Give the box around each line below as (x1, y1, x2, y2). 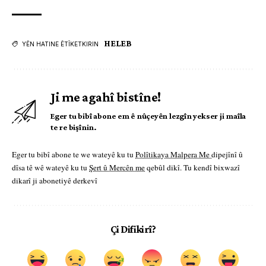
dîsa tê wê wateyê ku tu (12, 162, 89, 173)
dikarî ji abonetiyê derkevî (12, 175, 97, 186)
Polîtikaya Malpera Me (135, 149, 211, 160)
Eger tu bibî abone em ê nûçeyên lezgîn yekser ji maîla (50, 111, 246, 121)
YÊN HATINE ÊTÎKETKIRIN (22, 40, 99, 48)
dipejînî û (211, 149, 243, 160)
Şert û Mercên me (89, 162, 145, 173)
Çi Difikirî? (110, 223, 156, 236)
